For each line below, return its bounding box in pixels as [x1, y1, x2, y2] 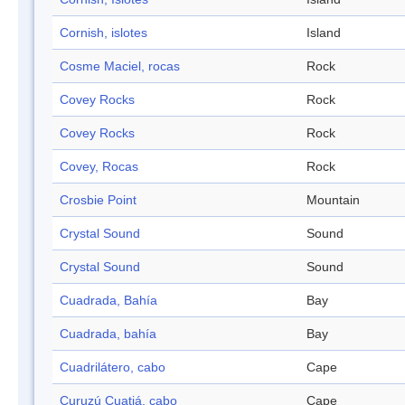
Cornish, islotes [60, 25, 147, 41]
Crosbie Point [60, 193, 137, 208]
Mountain [306, 193, 360, 208]
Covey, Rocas [60, 159, 138, 174]
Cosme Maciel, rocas [60, 59, 180, 74]
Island [306, 25, 341, 41]
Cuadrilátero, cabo [60, 360, 165, 375]
